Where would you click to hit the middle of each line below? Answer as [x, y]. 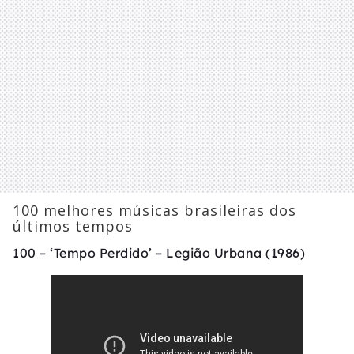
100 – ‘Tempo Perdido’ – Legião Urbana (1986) [159, 253]
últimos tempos [73, 226]
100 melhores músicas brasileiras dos [154, 211]
